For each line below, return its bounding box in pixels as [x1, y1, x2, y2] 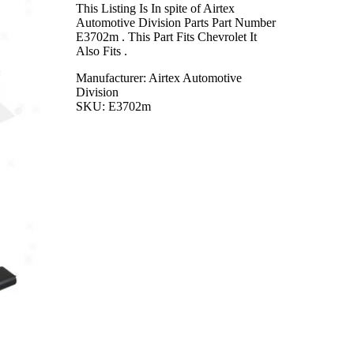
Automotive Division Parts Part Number [76, 16, 276, 29]
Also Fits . [76, 44, 127, 58]
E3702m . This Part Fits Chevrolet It [76, 30, 257, 43]
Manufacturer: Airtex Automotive [76, 71, 242, 85]
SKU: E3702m [76, 100, 151, 113]
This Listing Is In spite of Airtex [76, 2, 235, 15]
